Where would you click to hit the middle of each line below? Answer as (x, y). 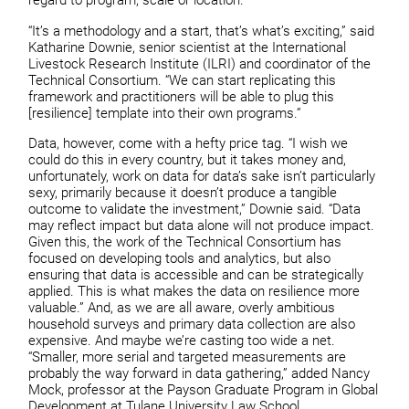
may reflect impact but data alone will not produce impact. (202, 226)
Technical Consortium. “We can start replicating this (183, 80)
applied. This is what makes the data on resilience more (194, 292)
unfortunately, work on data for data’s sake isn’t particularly (202, 177)
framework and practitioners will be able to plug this (182, 96)
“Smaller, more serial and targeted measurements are (188, 357)
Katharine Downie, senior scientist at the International (188, 47)
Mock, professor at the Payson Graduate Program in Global (204, 390)
